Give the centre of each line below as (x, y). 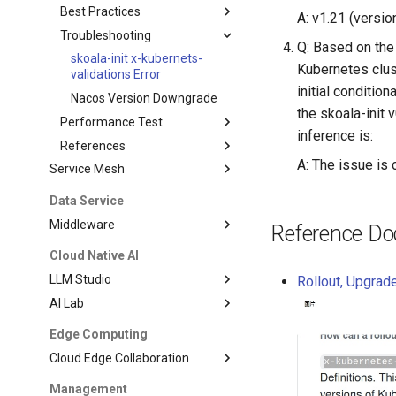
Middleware (83, 224)
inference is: (335, 136)
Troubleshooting (106, 35)
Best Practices (101, 11)
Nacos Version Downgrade (145, 98)
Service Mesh (88, 169)
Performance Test (112, 122)
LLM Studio (81, 279)
